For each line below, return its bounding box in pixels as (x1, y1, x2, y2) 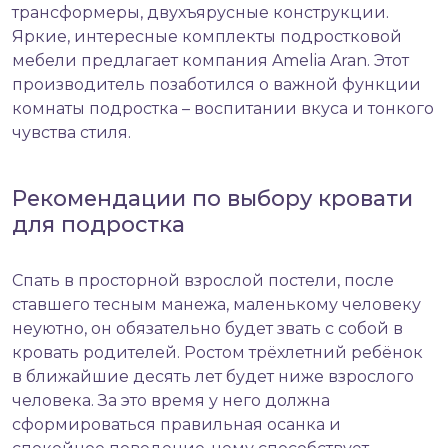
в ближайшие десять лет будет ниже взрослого (12, 367, 414, 387)
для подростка (12, 211, 185, 238)
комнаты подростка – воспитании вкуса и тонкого (12, 99, 434, 119)
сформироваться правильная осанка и (12, 415, 341, 435)
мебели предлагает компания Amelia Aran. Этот (12, 51, 409, 71)
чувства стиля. (12, 123, 131, 143)
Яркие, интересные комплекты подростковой (12, 27, 402, 47)
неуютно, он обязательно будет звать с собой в (12, 319, 403, 339)
